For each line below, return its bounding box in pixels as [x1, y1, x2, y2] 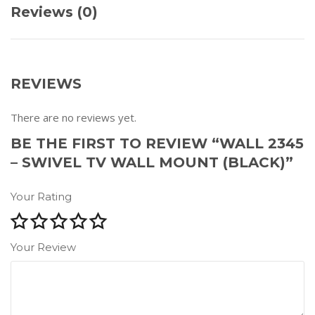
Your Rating [11, 189, 72, 203]
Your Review [11, 240, 76, 254]
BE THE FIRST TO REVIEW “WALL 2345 [11, 134, 304, 152]
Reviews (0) [11, 3, 98, 20]
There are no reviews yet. [11, 110, 136, 124]
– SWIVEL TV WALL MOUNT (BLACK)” [11, 153, 293, 171]
